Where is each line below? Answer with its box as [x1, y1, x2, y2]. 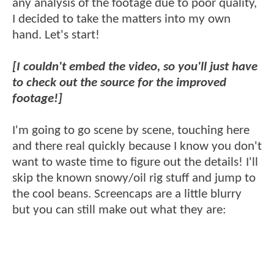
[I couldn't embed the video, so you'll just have [12, 60, 257, 73]
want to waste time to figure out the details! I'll [12, 155, 258, 169]
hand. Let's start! [12, 28, 100, 42]
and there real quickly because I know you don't [12, 139, 262, 153]
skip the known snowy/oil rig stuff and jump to [12, 171, 256, 185]
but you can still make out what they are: [12, 203, 226, 217]
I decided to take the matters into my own [12, 12, 231, 26]
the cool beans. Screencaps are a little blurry [12, 187, 242, 201]
